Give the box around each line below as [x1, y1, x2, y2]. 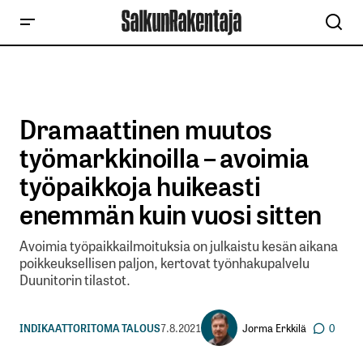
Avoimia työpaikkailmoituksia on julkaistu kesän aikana [19, 235, 338, 256]
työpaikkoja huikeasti [19, 165, 261, 204]
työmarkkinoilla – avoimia [19, 137, 310, 176]
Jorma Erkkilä [242, 319, 306, 335]
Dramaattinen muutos [19, 109, 272, 147]
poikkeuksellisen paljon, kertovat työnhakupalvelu [19, 252, 310, 273]
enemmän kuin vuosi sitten [19, 194, 322, 233]
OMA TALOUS [96, 319, 160, 335]
